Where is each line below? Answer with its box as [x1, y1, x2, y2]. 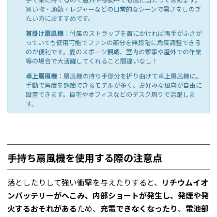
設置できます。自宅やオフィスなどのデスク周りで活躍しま [25, 89, 195, 99]
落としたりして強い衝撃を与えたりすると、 [7, 176, 162, 188]
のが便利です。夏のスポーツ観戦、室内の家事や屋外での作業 [25, 46, 201, 56]
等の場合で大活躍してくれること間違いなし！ [25, 56, 158, 65]
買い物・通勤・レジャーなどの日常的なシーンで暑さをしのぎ [25, 4, 201, 14]
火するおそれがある [7, 202, 77, 215]
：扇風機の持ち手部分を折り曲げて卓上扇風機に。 [57, 71, 202, 80]
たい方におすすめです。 [25, 13, 94, 23]
